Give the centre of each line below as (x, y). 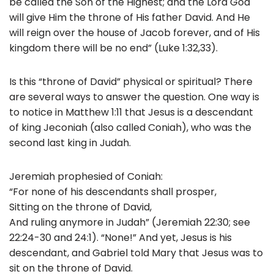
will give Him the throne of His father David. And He (130, 17)
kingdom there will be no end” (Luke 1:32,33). (113, 48)
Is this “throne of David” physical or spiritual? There (131, 81)
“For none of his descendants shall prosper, (113, 191)
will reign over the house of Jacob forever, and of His (135, 32)
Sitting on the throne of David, (80, 207)
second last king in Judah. (70, 143)
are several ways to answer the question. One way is (134, 97)
